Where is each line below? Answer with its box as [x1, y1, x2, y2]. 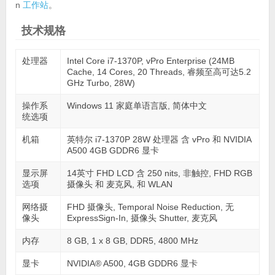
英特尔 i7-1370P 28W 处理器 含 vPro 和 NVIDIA [66, 134, 252, 144]
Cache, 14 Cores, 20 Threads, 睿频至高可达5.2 [66, 66, 251, 77]
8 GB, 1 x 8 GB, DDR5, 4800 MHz [66, 235, 198, 246]
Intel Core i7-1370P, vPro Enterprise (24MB [66, 55, 234, 66]
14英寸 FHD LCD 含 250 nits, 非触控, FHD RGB [66, 168, 252, 178]
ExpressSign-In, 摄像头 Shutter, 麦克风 [66, 212, 217, 223]
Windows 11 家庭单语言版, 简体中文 [66, 100, 207, 110]
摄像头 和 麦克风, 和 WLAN [66, 179, 172, 189]
